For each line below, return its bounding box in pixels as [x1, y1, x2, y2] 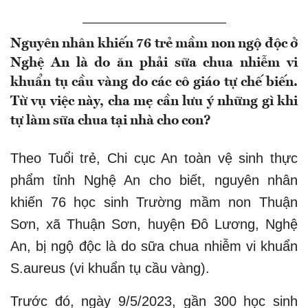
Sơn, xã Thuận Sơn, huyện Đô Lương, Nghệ [10, 216, 298, 232]
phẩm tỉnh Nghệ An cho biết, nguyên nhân [10, 172, 298, 188]
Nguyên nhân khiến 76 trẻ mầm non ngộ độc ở [10, 36, 298, 51]
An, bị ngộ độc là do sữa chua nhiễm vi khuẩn [10, 238, 298, 254]
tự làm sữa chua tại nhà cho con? [10, 113, 211, 128]
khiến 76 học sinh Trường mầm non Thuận [10, 194, 298, 210]
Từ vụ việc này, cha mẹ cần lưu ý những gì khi [10, 94, 298, 109]
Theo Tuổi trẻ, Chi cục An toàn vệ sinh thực [10, 150, 298, 166]
